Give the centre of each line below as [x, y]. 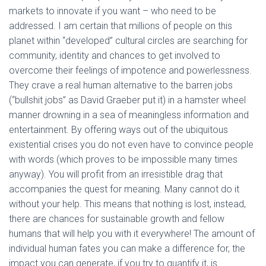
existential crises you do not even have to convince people [131, 145]
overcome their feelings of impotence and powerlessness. [130, 70]
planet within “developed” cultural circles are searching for [128, 41]
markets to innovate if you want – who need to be [113, 11]
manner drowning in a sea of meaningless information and [129, 115]
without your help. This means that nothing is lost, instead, [127, 204]
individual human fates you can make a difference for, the [127, 248]
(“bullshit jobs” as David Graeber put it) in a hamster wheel [127, 100]
